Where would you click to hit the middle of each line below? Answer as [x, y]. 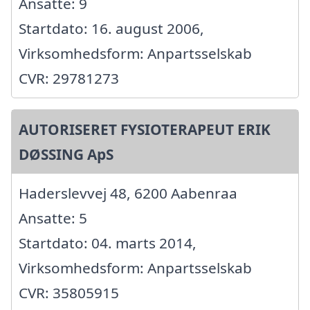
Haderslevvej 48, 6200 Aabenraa [128, 193]
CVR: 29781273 [69, 78]
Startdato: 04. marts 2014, [108, 243]
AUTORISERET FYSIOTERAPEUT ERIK [145, 129]
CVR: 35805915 [69, 292]
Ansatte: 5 [53, 218]
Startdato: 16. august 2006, [111, 28]
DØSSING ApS [66, 154]
